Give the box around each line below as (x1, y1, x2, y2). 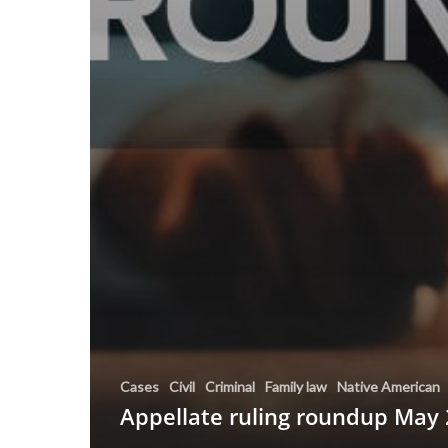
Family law (265, 378, 327, 396)
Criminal (205, 378, 255, 396)
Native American (337, 378, 440, 396)
